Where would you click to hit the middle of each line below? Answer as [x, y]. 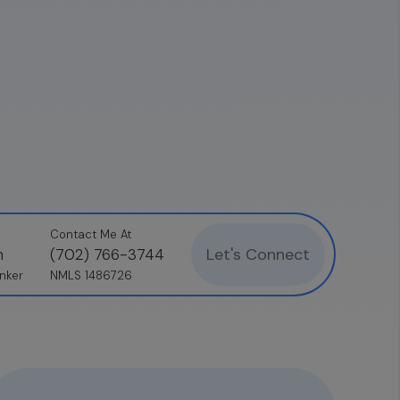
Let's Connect [258, 254]
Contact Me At [91, 234]
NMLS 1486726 [91, 275]
